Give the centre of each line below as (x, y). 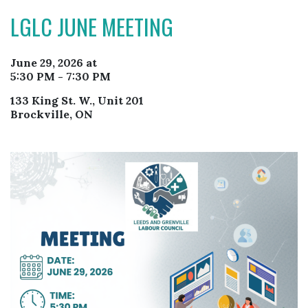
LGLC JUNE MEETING (92, 26)
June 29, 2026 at (54, 62)
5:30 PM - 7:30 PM (60, 76)
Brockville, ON (52, 114)
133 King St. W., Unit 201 (77, 100)
